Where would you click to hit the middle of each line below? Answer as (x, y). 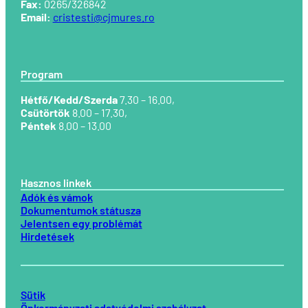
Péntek (38, 126)
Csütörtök (45, 113)
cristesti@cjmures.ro (103, 17)
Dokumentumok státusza (80, 210)
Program (41, 74)
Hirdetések (47, 236)
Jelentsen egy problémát (81, 223)
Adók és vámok (56, 197)
